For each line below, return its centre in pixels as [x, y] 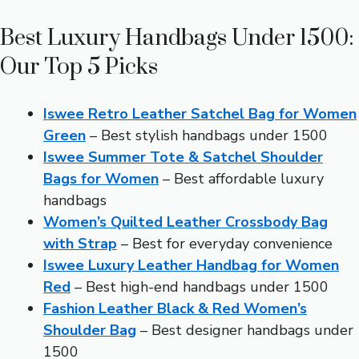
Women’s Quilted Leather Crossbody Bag [186, 222]
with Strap [80, 244]
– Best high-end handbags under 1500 [200, 287]
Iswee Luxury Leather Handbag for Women [191, 266]
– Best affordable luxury [241, 179]
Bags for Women [101, 179]
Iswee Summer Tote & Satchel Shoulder [183, 157]
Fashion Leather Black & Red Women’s [175, 309]
